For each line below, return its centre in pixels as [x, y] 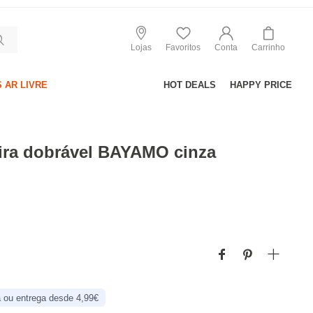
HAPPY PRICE [261, 85]
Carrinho [268, 47]
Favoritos [183, 47]
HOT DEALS [190, 85]
